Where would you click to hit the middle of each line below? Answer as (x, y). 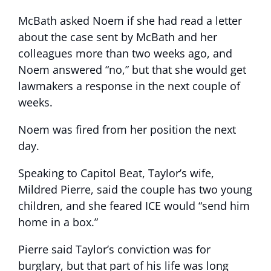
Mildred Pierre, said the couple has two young (135, 190)
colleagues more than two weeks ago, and (125, 54)
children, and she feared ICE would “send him (134, 206)
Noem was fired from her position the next (127, 130)
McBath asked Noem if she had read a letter (130, 21)
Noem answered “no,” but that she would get (132, 70)
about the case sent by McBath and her (118, 37)
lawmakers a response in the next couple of (129, 86)
